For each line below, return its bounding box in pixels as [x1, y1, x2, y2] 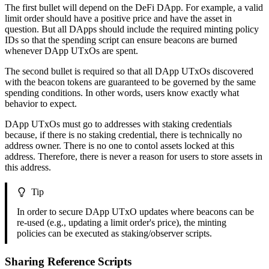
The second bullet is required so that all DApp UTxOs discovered [5, 66, 253, 77]
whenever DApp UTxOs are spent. [5, 46, 138, 56]
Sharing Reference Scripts [5, 255, 131, 268]
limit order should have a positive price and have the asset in [5, 13, 232, 24]
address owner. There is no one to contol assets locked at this [5, 141, 234, 151]
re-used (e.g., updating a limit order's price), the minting [17, 217, 226, 228]
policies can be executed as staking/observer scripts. [17, 228, 212, 239]
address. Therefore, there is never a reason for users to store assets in [5, 151, 262, 162]
